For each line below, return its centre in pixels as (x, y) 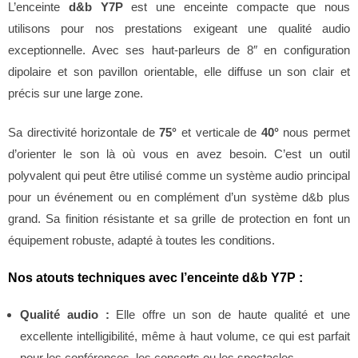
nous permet (314, 133)
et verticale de (219, 133)
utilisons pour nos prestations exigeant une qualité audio (179, 28)
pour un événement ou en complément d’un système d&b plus (179, 197)
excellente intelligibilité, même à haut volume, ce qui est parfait (185, 336)
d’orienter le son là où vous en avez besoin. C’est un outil (179, 154)
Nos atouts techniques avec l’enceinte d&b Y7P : (155, 278)
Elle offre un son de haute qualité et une (230, 315)
